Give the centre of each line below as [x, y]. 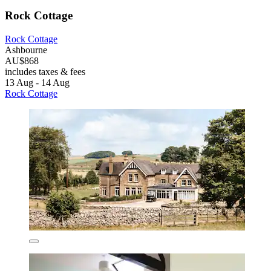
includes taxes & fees [45, 71]
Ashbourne [26, 50]
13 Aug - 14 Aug [37, 82]
